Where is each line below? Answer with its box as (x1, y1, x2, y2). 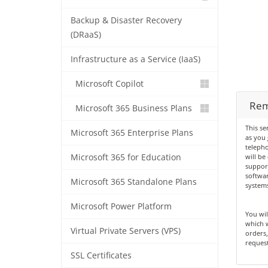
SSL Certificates (71, 250, 132, 261)
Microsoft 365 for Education (71, 152, 181, 163)
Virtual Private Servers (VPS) (71, 226, 181, 236)
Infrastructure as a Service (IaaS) (71, 54, 200, 65)
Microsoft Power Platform (71, 201, 172, 212)
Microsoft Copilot (71, 78, 144, 89)
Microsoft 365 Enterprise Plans (71, 127, 193, 138)
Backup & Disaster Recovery (71, 15, 182, 26)
